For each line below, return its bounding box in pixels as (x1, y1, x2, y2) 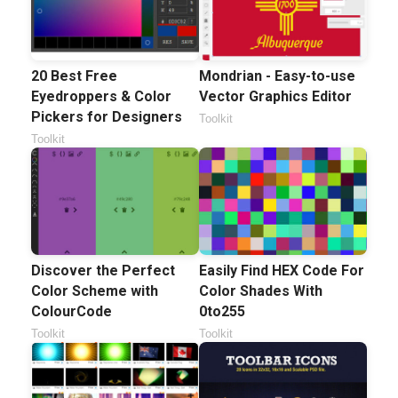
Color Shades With (199, 283, 322, 300)
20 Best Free (31, 68, 117, 85)
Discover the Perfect (31, 262, 175, 280)
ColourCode (31, 303, 112, 321)
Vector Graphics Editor (199, 88, 352, 106)
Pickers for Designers (31, 108, 182, 126)
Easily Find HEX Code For (199, 262, 364, 280)
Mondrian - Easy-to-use (199, 68, 355, 85)
